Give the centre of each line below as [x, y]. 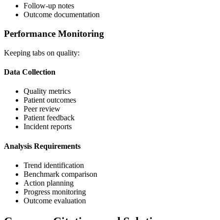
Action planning [49, 183]
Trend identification [54, 165]
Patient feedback [49, 118]
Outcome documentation [62, 15]
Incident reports [48, 127]
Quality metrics [47, 91]
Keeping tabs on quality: [42, 53]
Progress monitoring [55, 192]
